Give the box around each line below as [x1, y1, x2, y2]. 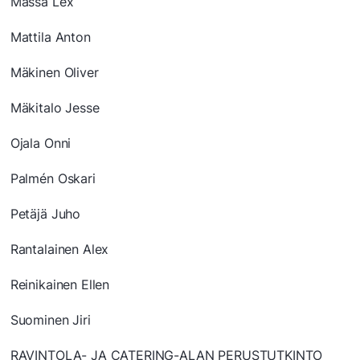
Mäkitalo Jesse [10, 100, 100, 117]
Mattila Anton [10, 29, 91, 46]
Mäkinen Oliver [10, 64, 99, 81]
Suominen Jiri [10, 312, 91, 329]
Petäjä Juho [10, 206, 81, 223]
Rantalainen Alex [10, 241, 109, 258]
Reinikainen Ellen [10, 276, 110, 293]
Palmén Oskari [10, 170, 96, 187]
